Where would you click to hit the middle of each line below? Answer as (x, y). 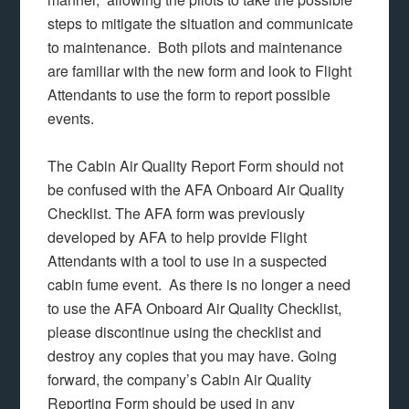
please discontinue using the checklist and (185, 332)
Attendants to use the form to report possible (189, 94)
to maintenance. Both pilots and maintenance (195, 47)
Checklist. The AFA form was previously (177, 213)
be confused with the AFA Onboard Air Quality (196, 189)
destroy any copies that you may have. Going (193, 356)
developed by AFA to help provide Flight (178, 237)
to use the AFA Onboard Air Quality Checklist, (195, 308)
